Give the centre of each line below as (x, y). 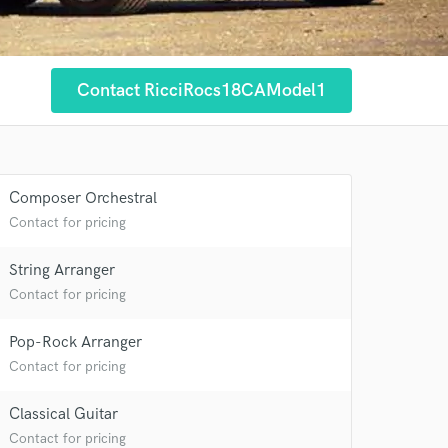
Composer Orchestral (83, 198)
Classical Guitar (63, 414)
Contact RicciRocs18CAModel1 (201, 90)
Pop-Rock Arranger (75, 342)
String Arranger (62, 270)
